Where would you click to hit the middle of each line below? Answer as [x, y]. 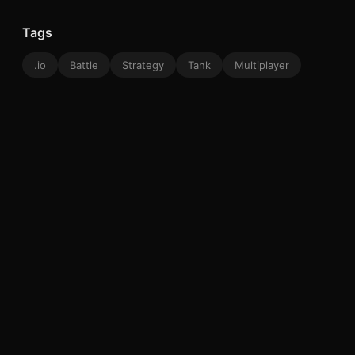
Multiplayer [262, 65]
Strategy [143, 65]
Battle [84, 65]
